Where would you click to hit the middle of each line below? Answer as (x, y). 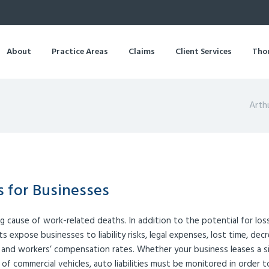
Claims (142, 52)
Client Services (204, 52)
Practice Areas (80, 52)
